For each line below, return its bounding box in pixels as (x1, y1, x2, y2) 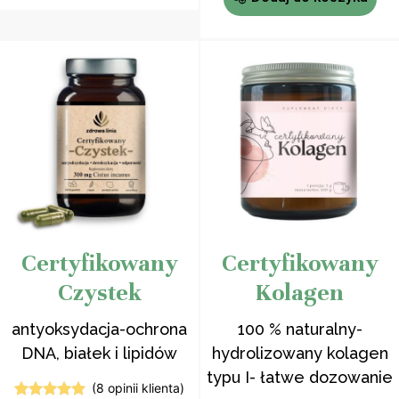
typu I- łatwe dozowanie (207, 368, 393, 387)
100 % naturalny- (237, 320, 362, 338)
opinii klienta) (103, 380, 184, 395)
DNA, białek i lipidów (21, 344, 177, 362)
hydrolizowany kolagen (211, 344, 388, 362)
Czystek (57, 278, 142, 307)
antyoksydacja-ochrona (12, 320, 187, 338)
